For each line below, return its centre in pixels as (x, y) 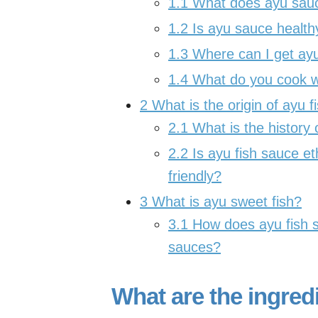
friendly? (195, 176)
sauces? (194, 247)
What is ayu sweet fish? (225, 202)
